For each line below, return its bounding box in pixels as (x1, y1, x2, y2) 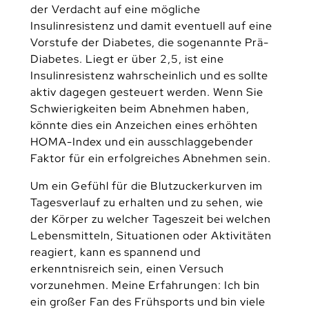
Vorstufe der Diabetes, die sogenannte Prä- (30, 35, 269, 50)
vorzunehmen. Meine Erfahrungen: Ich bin (30, 277, 260, 292)
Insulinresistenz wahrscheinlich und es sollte (30, 68, 268, 83)
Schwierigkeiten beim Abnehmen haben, (30, 101, 250, 117)
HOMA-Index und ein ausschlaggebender (30, 134, 254, 150)
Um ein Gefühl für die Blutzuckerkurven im (30, 178, 263, 193)
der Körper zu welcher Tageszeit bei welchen (30, 211, 271, 226)
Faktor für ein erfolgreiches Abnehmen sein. (30, 151, 271, 166)
